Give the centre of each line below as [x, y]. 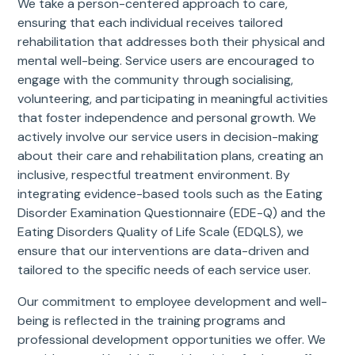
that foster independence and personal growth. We [167, 117]
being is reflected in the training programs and [152, 320]
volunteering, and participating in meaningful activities [173, 98]
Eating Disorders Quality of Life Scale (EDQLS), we [161, 231]
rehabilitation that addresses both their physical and [172, 41]
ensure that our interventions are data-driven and [164, 250]
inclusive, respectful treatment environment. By [154, 174]
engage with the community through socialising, [156, 79]
